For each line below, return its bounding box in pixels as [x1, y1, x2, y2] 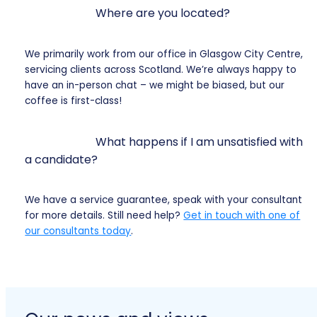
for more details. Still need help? [25, 208, 184, 222]
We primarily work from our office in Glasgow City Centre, [25, 47, 304, 61]
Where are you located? [96, 5, 231, 22]
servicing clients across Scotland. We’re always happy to [25, 62, 297, 76]
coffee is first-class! [25, 93, 122, 108]
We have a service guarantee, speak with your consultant [25, 192, 303, 207]
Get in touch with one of [183, 208, 301, 222]
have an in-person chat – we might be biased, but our [25, 78, 285, 92]
